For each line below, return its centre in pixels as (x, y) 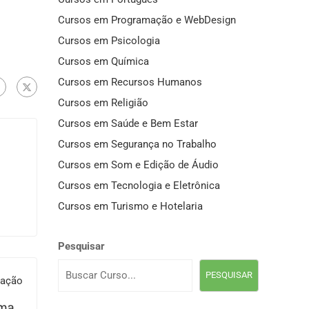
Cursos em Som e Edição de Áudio (138, 165)
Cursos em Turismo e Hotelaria (130, 206)
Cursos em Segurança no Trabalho (137, 144)
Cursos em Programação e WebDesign (147, 20)
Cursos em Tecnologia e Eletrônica (139, 185)
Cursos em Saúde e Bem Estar (128, 123)
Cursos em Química (103, 61)
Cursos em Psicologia (109, 40)
